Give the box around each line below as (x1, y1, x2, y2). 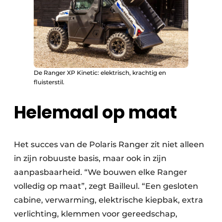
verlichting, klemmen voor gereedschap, (14, 209, 177, 219)
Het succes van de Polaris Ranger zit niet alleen (14, 140, 204, 150)
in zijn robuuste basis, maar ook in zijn (14, 154, 166, 164)
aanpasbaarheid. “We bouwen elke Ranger (14, 167, 187, 177)
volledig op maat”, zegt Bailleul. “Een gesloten (14, 181, 198, 191)
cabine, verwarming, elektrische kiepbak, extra (14, 195, 203, 205)
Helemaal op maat (14, 100, 177, 125)
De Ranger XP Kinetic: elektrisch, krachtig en (34, 69, 166, 77)
